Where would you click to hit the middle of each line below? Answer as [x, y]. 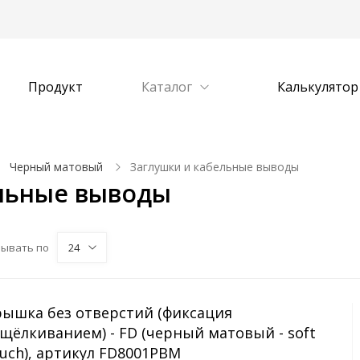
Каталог [167, 87]
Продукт [55, 87]
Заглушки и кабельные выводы [215, 167]
